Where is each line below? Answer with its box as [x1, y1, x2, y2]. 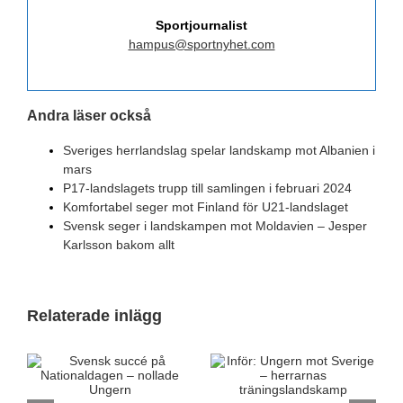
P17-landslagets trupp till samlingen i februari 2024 [63, 180, 352, 195]
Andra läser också [27, 107, 151, 123]
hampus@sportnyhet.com [128, 36, 275, 51]
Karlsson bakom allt [63, 237, 175, 252]
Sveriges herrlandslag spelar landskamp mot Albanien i [63, 142, 375, 157]
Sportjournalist [156, 17, 247, 32]
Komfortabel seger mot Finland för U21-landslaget [63, 199, 348, 214]
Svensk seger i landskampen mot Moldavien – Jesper [63, 218, 367, 233]
